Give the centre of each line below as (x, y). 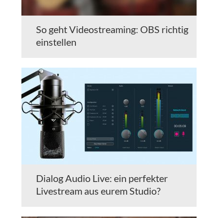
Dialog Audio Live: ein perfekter (102, 178)
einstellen (56, 42)
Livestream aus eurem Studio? (98, 191)
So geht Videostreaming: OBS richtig (112, 29)
